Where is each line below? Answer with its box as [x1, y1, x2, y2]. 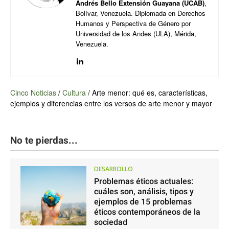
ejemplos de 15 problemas [94, 197, 192, 207]
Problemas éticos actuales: [94, 176, 193, 187]
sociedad [94, 217, 127, 227]
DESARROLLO [94, 165, 133, 174]
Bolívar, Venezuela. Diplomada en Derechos [76, 8, 205, 18]
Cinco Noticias [10, 87, 56, 98]
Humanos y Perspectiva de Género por [76, 18, 191, 29]
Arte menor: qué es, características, [92, 87, 208, 98]
